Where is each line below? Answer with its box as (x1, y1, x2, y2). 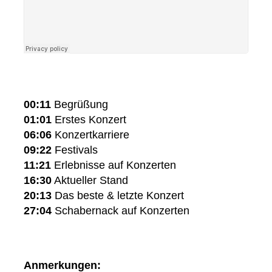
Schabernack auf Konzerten (52, 205, 189, 217)
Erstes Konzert (52, 114, 126, 126)
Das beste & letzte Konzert (52, 189, 184, 202)
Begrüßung (51, 98, 108, 111)
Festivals (52, 144, 98, 157)
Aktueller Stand (52, 174, 128, 187)
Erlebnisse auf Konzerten (51, 159, 176, 172)
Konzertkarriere (52, 129, 129, 141)
